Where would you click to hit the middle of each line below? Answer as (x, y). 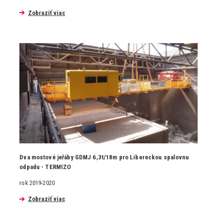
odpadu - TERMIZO (45, 167)
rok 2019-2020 (37, 183)
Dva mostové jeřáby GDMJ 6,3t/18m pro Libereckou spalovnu (104, 157)
